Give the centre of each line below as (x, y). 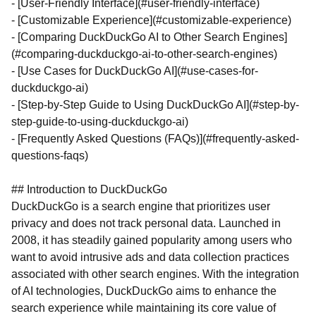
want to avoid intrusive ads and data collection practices (150, 257)
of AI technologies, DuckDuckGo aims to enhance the (144, 291)
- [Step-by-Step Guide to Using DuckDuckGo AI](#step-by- (155, 105)
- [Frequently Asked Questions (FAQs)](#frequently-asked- (155, 139)
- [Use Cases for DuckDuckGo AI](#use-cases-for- (135, 71)
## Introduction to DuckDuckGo (89, 189)
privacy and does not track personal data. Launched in (146, 223)
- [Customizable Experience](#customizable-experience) (151, 20)
